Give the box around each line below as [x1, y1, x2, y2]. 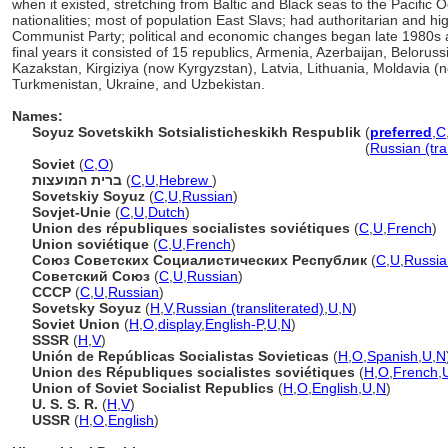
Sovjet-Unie [32, 204, 111, 220]
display [158, 316, 201, 332]
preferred [370, 124, 432, 140]
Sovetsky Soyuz [32, 300, 141, 316]
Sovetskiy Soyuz [32, 188, 145, 204]
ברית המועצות [32, 172, 122, 188]
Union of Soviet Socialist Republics [32, 380, 274, 396]
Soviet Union [32, 316, 120, 332]
